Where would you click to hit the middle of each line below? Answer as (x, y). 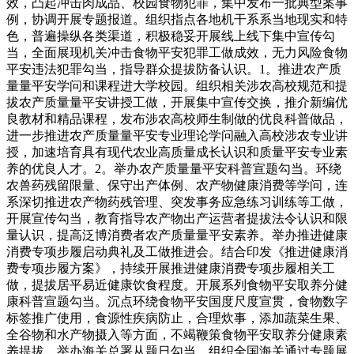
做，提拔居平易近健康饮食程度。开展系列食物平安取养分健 (177, 284)
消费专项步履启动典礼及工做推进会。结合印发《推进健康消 (177, 251)
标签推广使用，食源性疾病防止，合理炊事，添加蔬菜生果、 (177, 318)
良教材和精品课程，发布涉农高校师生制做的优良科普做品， (177, 119)
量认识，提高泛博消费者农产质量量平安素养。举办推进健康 (177, 235)
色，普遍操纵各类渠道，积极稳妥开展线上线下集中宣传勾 (171, 36)
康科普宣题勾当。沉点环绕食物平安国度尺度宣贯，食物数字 (177, 301)
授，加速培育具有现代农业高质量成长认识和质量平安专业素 (177, 152)
